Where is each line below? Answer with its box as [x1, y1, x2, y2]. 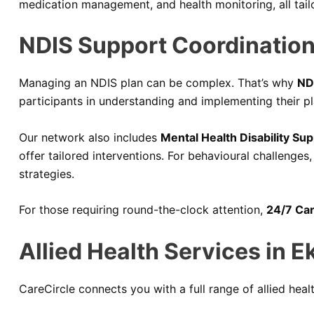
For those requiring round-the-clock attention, [19, 203, 266, 217]
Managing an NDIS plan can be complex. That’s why [19, 76, 297, 90]
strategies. [19, 166, 74, 181]
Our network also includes [19, 130, 161, 144]
